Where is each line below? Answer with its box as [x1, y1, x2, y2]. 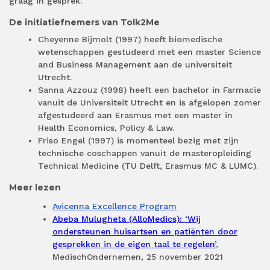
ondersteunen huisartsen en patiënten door [52, 227, 237, 237]
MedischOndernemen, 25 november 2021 [52, 252, 223, 262]
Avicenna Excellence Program [52, 201, 177, 212]
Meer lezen [9, 182, 61, 193]
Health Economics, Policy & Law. [38, 123, 174, 133]
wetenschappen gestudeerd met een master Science [38, 47, 261, 57]
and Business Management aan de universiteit [38, 60, 232, 70]
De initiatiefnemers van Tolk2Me [9, 17, 160, 28]
